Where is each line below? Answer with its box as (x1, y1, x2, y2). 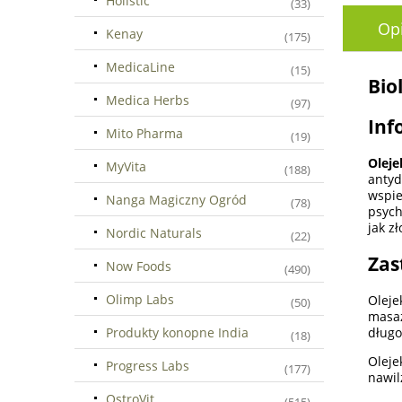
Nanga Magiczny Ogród (106, 190, 247, 208)
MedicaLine (106, 57, 175, 75)
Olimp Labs (106, 290, 174, 308)
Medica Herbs (106, 91, 189, 109)
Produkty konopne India (106, 323, 249, 341)
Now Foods (106, 257, 171, 275)
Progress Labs (106, 356, 189, 374)
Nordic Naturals (106, 223, 202, 241)
